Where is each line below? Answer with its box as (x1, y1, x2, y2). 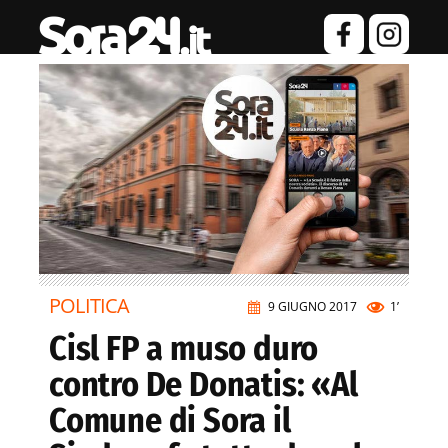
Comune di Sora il (49, 400, 291, 442)
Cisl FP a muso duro (49, 328, 319, 370)
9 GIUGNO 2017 (268, 298, 357, 316)
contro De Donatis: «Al (49, 364, 358, 406)
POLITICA (49, 292, 130, 320)
